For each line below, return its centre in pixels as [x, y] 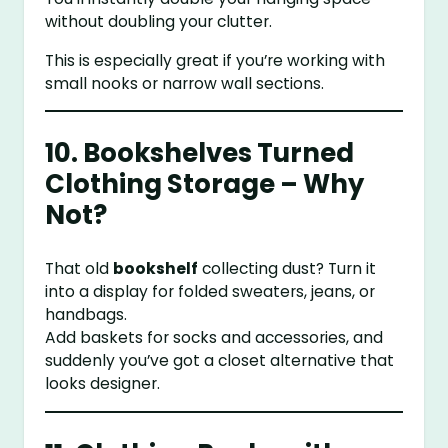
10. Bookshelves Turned [200, 153]
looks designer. [103, 384]
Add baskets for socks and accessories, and [214, 338]
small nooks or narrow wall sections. [185, 83]
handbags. [86, 315]
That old [79, 269]
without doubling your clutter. [159, 22]
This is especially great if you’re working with [215, 60]
